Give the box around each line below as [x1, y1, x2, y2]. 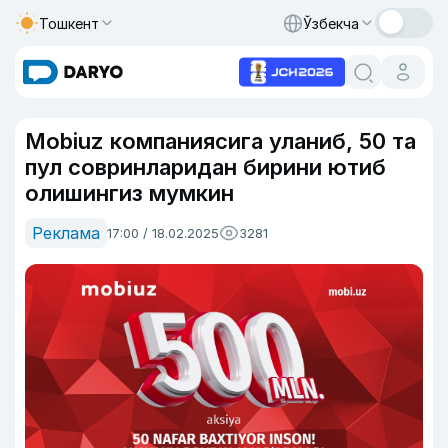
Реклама [32, 223, 100, 243]
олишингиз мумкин [25, 180, 234, 206]
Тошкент [39, 14, 99, 32]
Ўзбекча [303, 14, 359, 32]
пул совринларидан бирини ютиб [25, 154, 386, 180]
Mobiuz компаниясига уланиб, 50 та [25, 128, 416, 154]
